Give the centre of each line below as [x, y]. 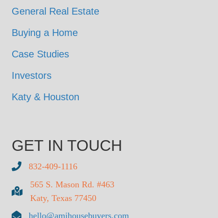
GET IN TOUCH [67, 145]
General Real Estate [55, 11]
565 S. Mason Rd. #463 [72, 184]
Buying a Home [45, 32]
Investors [32, 75]
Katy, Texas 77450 [63, 198]
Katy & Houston [45, 97]
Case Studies [40, 54]
